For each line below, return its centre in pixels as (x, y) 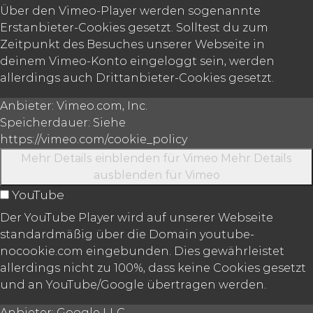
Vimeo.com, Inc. (101, 105)
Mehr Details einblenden (90, 158)
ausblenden (128, 175)
